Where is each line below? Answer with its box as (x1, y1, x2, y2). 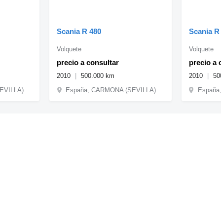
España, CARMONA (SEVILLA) (66, 86, 156, 94)
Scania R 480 (57, 27, 102, 36)
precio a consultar (57, 58, 119, 67)
